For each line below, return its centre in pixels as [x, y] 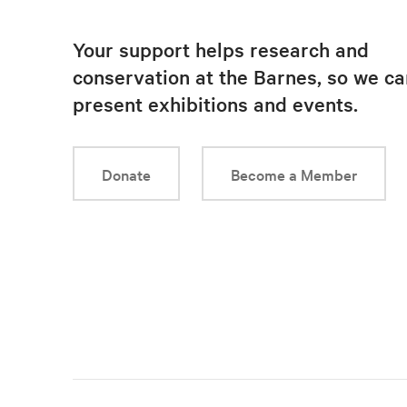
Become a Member [294, 174]
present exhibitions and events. [215, 104]
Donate [126, 174]
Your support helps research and [221, 50]
